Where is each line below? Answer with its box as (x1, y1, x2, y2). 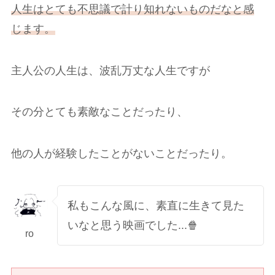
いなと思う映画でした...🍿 (68, 219, 199, 232)
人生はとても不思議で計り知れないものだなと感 (10, 2, 254, 15)
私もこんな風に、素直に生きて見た (68, 199, 245, 212)
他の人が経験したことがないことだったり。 (10, 147, 232, 160)
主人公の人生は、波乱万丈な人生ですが (10, 64, 210, 77)
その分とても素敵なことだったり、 (10, 106, 188, 118)
